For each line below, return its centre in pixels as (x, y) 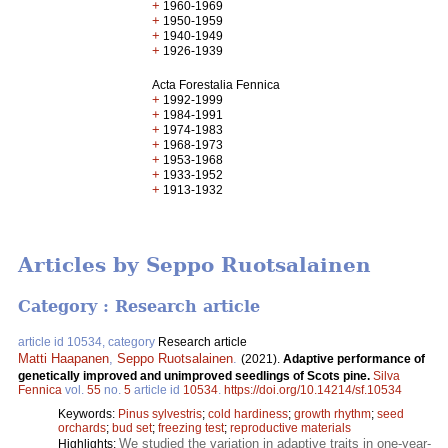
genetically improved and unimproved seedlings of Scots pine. (195, 375)
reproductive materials (290, 427)
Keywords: (88, 413)
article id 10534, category (88, 341)
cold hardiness (248, 413)
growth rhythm (332, 413)
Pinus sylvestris (160, 413)
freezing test (191, 427)
